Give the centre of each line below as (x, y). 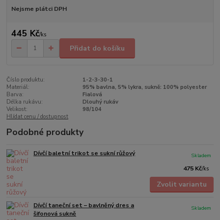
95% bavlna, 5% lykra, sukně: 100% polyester (144, 87)
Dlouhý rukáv (100, 102)
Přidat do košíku (97, 48)
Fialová (92, 95)
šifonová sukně (55, 214)
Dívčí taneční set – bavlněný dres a (84, 206)
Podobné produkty (45, 132)
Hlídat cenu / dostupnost (38, 117)
